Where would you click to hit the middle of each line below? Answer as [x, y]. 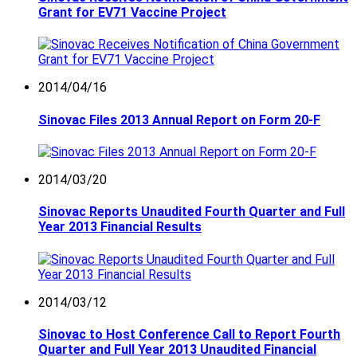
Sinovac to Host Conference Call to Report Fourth [189, 334]
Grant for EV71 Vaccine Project [132, 13]
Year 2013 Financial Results [120, 227]
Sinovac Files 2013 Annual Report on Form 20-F [179, 120]
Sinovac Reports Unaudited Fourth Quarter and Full [192, 212]
